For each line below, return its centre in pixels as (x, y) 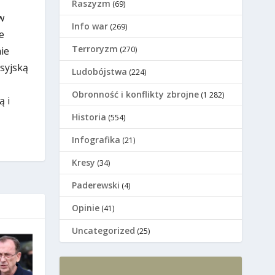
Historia (89, 117)
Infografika (96, 140)
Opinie (86, 208)
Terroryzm (95, 49)
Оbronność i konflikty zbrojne (136, 95)
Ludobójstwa (100, 72)
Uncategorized (104, 231)
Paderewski (96, 185)
